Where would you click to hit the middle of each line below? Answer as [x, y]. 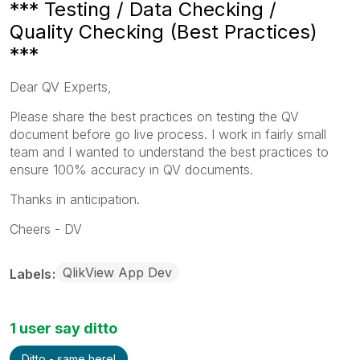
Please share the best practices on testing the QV [154, 116]
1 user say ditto [63, 328]
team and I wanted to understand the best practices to [169, 151]
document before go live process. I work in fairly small [168, 134]
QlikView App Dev [117, 272]
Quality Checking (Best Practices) [164, 31]
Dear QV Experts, [61, 86]
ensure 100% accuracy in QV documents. [131, 169]
